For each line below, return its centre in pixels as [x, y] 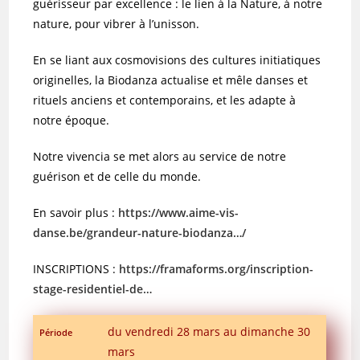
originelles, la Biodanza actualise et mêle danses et [171, 80]
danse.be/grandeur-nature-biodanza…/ [140, 232]
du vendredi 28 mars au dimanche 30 [209, 331]
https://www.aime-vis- [179, 212]
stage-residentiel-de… [93, 288]
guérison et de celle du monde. [117, 176]
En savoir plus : [76, 212]
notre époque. [72, 120]
